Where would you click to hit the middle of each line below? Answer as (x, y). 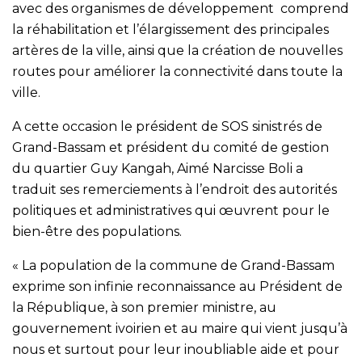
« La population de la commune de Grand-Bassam (173, 266)
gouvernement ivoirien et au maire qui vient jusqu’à (180, 329)
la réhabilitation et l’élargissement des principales (170, 30)
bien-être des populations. (97, 232)
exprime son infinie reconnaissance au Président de (177, 287)
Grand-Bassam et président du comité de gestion (170, 148)
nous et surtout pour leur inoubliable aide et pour (176, 350)
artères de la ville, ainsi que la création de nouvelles (177, 51)
